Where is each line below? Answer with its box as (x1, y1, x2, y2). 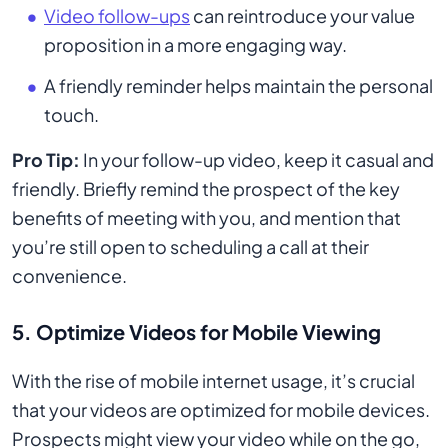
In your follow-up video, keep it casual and (80, 148, 434, 171)
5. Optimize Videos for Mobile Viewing (12, 319, 381, 344)
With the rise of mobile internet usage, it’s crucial (12, 369, 415, 392)
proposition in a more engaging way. (44, 33, 347, 56)
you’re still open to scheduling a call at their (12, 235, 369, 258)
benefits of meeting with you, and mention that (12, 206, 401, 229)
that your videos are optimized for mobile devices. (12, 398, 430, 421)
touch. (44, 103, 99, 126)
